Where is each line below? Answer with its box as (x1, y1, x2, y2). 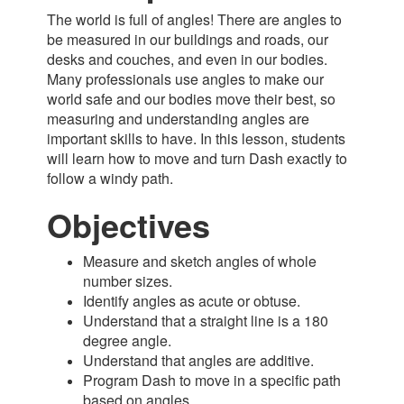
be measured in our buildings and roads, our (47, 29, 329, 50)
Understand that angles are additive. (83, 350, 315, 371)
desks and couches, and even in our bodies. (47, 49, 328, 69)
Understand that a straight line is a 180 (83, 310, 329, 331)
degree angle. (83, 330, 172, 351)
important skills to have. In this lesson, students (47, 128, 346, 149)
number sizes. (83, 271, 173, 291)
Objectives (47, 201, 211, 248)
